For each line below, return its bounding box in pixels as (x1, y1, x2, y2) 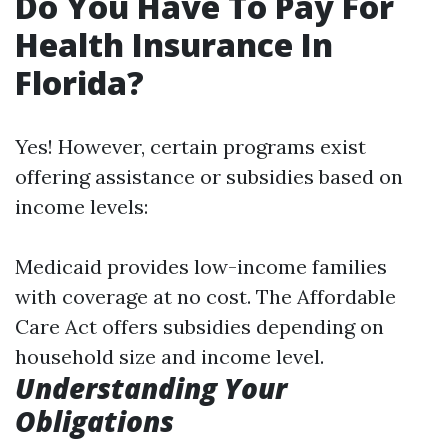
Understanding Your (15, 369, 287, 407)
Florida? (15, 61, 144, 104)
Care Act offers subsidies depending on (15, 314, 384, 339)
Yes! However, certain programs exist (15, 134, 366, 159)
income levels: (15, 194, 148, 219)
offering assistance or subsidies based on (15, 164, 403, 189)
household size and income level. (15, 344, 324, 369)
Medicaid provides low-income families (15, 254, 387, 279)
